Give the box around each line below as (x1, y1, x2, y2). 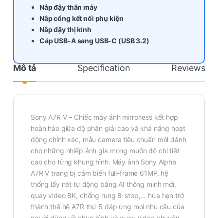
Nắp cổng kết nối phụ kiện (39, 14, 124, 22)
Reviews (171, 62, 205, 73)
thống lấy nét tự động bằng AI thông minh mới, (31, 180, 176, 188)
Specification (77, 62, 130, 73)
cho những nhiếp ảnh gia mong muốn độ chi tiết (31, 146, 180, 155)
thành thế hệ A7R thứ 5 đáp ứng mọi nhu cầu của (31, 202, 184, 211)
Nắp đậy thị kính (39, 25, 91, 34)
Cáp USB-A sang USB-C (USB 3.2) (39, 36, 149, 45)
